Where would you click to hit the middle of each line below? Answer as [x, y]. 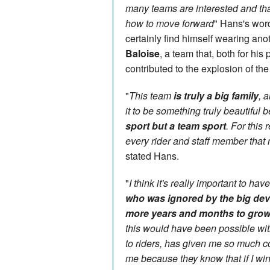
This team [151, 95]
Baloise [143, 53]
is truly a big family [216, 95]
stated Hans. [152, 155]
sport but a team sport [176, 125]
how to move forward [170, 23]
